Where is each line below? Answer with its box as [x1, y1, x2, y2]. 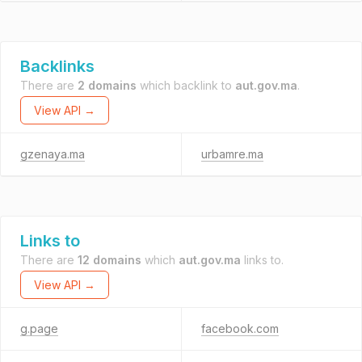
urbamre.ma [200, 147, 263, 161]
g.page [20, 322, 58, 335]
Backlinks [20, 57, 95, 76]
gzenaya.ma [20, 147, 85, 161]
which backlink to [137, 78, 235, 92]
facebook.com [200, 322, 279, 335]
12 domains [78, 253, 141, 267]
